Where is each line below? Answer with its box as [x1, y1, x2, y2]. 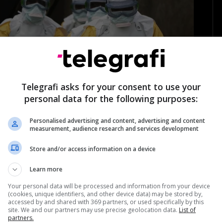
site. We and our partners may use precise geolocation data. [8, 206, 179, 214]
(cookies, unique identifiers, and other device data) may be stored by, [8, 190, 203, 198]
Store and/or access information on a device [30, 144, 156, 153]
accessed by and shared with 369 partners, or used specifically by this [8, 198, 204, 206]
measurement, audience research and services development [30, 124, 199, 133]
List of [179, 206, 196, 214]
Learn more [30, 165, 62, 173]
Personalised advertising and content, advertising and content [30, 116, 205, 125]
